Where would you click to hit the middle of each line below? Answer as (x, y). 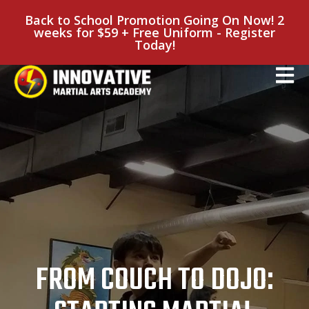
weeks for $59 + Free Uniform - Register (154, 32)
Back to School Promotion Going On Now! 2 (154, 20)
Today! (154, 45)
